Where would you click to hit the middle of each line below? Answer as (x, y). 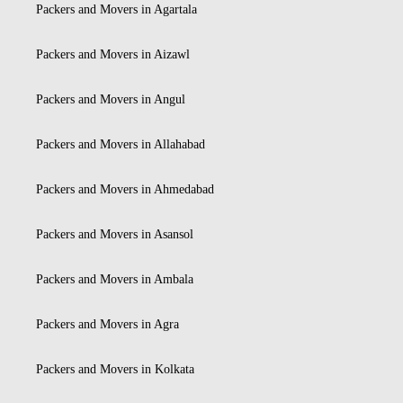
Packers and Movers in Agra (107, 325)
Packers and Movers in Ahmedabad (125, 190)
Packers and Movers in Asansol (115, 235)
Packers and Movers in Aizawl (113, 55)
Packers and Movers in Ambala (115, 280)
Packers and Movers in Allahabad (121, 145)
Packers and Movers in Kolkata (115, 370)
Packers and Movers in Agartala (116, 10)
